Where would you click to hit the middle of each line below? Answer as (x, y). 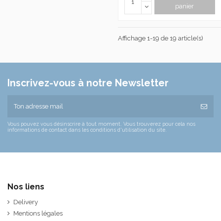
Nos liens (26, 187)
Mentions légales (38, 214)
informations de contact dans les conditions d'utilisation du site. (87, 129)
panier (185, 6)
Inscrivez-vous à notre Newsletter (88, 83)
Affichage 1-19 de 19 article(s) (161, 38)
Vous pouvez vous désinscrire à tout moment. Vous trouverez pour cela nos (101, 124)
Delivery (26, 202)
